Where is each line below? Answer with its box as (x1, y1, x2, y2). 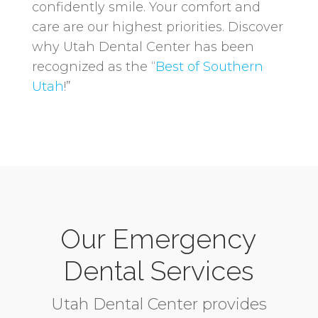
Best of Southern (155, 58, 263, 75)
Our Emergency (60, 222, 258, 255)
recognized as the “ (31, 58, 155, 75)
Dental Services (63, 254, 255, 287)
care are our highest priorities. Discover (31, 18, 283, 35)
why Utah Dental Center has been (31, 38, 254, 55)
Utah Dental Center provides (50, 294, 267, 314)
